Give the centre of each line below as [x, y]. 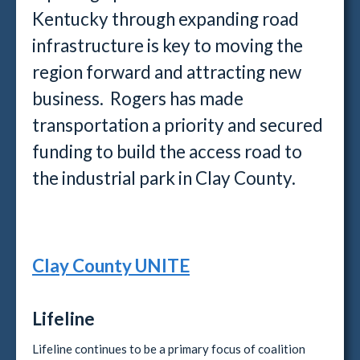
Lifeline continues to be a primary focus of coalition [169, 349]
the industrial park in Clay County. [164, 178]
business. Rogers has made [138, 98]
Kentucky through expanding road [166, 19]
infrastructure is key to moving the [168, 45]
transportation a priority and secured [178, 125]
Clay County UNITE [111, 266]
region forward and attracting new [167, 72]
